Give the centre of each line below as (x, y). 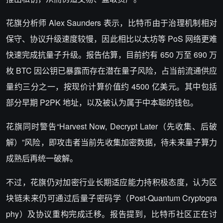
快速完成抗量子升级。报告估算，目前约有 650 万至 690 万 (111, 55)
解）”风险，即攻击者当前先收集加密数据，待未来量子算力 (111, 142)
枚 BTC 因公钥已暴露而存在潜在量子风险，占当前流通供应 (111, 70)
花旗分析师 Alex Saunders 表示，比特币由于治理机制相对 (111, 23)
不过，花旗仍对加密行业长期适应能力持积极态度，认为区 (111, 182)
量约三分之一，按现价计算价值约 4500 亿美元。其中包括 (111, 86)
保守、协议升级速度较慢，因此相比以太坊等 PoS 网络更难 (111, 39)
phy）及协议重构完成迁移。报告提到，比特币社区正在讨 (111, 214)
